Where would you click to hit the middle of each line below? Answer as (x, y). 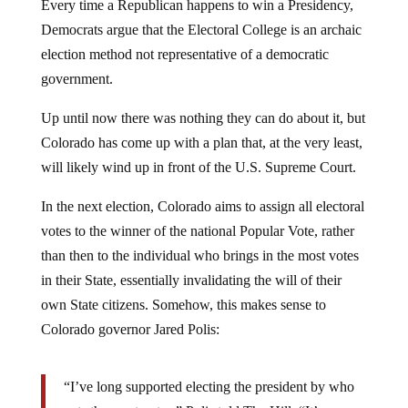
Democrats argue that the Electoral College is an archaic (201, 15)
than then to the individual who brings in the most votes (199, 241)
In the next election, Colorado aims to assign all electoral (202, 192)
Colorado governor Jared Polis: (130, 315)
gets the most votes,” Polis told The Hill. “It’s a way (212, 397)
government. (76, 65)
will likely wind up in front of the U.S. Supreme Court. (198, 153)
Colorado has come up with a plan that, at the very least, (201, 128)
